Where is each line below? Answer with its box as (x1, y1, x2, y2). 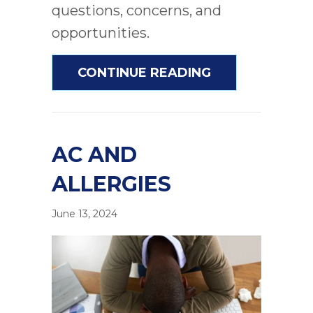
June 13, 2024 (52, 208, 117, 221)
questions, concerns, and (52, 2, 221, 20)
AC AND (52, 142, 137, 168)
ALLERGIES (52, 171, 171, 198)
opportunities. (52, 24, 150, 42)
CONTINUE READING (78, 65, 211, 81)
